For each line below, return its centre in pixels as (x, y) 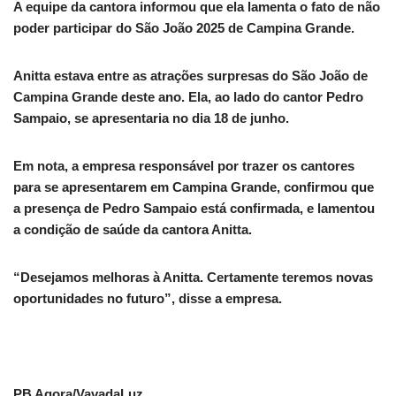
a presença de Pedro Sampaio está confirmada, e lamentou (194, 209)
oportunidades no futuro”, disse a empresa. (148, 299)
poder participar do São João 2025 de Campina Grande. (184, 28)
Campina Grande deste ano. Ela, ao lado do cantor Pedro (188, 97)
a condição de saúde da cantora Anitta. (133, 230)
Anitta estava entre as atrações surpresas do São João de (190, 76)
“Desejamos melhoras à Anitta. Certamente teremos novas (193, 278)
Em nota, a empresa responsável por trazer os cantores (184, 166)
